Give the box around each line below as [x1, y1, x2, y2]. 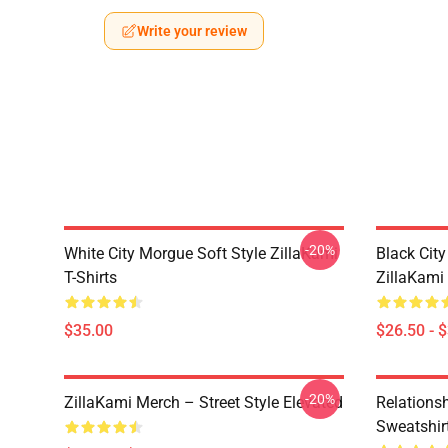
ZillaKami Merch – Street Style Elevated [64, 393, 343, 412]
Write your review [137, 23, 247, 39]
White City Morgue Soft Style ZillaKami [64, 244, 338, 263]
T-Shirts [64, 268, 117, 287]
